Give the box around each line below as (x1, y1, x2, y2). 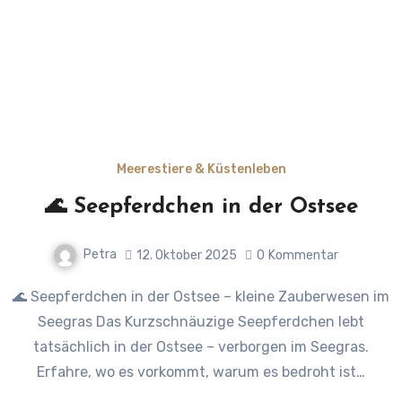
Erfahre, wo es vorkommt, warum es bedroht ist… (37, 363, 365, 381)
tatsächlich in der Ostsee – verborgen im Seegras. (33, 338, 369, 356)
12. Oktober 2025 (136, 247, 237, 263)
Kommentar (268, 247, 338, 263)
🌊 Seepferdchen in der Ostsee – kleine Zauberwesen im (13, 288, 27, 306)
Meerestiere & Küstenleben (116, 162, 286, 178)
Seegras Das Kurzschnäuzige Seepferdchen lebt (38, 313, 364, 331)
